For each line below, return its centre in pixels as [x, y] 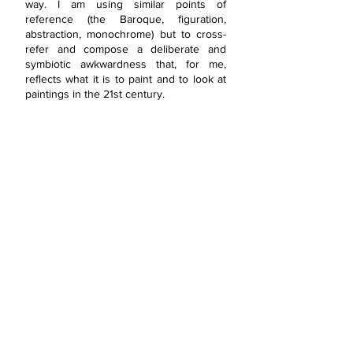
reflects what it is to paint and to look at [126, 79]
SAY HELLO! [71, 215]
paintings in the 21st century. [95, 94]
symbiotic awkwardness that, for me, [126, 64]
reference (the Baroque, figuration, [126, 19]
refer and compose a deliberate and [126, 49]
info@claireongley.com [95, 272]
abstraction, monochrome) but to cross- [126, 34]
